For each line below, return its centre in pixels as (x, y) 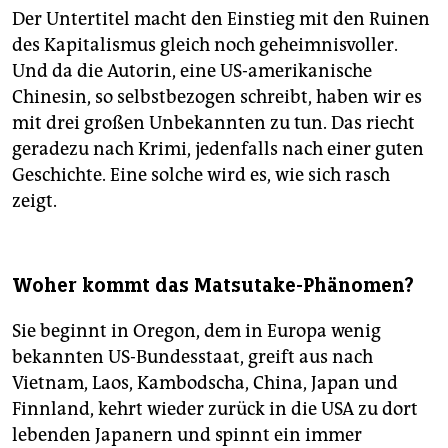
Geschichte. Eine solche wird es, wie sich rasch (201, 174)
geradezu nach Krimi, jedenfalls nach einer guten (218, 148)
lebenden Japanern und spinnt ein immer (187, 434)
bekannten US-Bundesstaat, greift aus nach (192, 356)
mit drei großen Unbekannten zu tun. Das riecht (213, 122)
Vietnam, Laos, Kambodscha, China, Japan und (205, 382)
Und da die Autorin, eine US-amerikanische (192, 70)
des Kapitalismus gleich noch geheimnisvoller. (205, 44)
